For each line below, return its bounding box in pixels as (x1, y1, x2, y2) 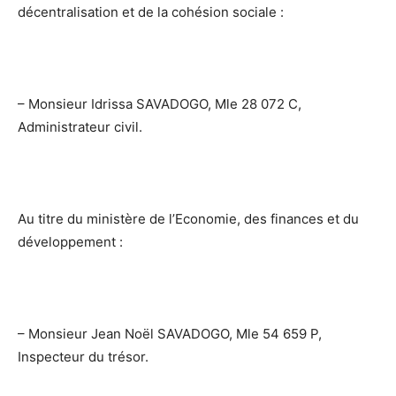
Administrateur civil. (18, 118, 142, 135)
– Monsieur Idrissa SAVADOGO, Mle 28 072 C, (18, 95, 301, 112)
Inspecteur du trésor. (18, 347, 148, 365)
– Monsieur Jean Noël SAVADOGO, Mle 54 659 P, (18, 324, 322, 342)
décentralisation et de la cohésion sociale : (18, 3, 284, 20)
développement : (18, 232, 123, 250)
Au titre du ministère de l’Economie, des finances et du (18, 209, 359, 227)
